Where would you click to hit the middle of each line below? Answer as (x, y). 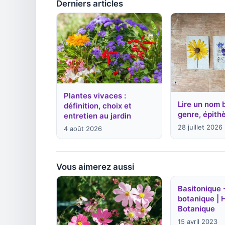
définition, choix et (98, 105)
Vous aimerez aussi (95, 166)
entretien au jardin (97, 116)
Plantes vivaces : (95, 95)
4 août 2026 (83, 128)
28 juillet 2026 (200, 127)
